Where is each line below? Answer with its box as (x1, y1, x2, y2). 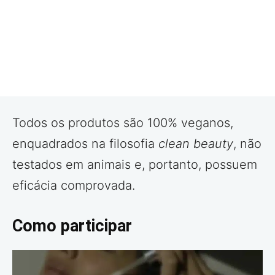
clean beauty (158, 136, 233, 151)
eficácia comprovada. (12, 177, 135, 193)
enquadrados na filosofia (12, 136, 158, 151)
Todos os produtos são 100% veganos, (12, 115, 233, 130)
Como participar (12, 215, 132, 236)
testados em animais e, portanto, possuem (12, 157, 257, 172)
